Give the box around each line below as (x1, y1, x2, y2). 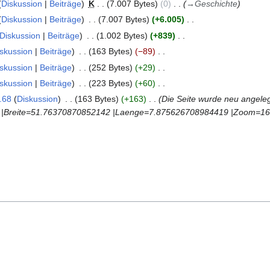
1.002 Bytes (99, 30, 145, 40)
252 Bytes (91, 62, 130, 72)
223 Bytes (91, 78, 130, 88)
